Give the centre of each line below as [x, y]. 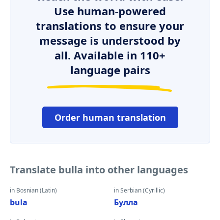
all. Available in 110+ [110, 55]
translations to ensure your [110, 26]
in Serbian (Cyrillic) [139, 190]
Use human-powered [110, 11]
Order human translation [110, 117]
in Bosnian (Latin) [33, 190]
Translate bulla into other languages [99, 170]
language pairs [110, 70]
